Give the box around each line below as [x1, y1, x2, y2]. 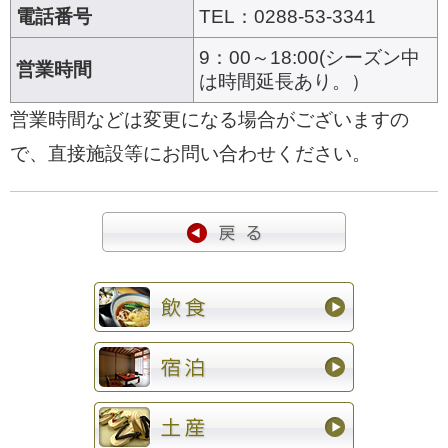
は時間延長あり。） [199, 70, 370, 92]
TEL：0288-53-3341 [199, 5, 376, 27]
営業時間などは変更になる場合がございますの [10, 108, 409, 130]
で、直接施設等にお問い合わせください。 [10, 142, 371, 164]
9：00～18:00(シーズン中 [199, 46, 420, 68]
